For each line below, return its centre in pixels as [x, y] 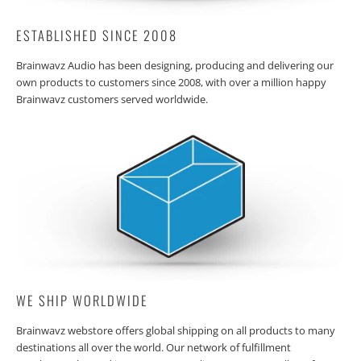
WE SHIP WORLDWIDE [82, 301]
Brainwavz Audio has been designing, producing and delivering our [175, 66]
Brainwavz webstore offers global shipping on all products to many [176, 331]
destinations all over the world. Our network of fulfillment [154, 348]
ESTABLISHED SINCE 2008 [97, 35]
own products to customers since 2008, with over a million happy [171, 83]
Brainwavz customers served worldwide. [112, 100]
